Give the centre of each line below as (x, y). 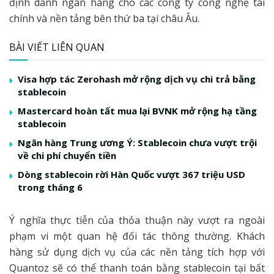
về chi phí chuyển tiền (67, 155)
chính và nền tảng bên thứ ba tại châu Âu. (104, 18)
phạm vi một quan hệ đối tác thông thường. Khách (137, 236)
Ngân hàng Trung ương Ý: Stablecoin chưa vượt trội (137, 142)
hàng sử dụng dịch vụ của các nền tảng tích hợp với (137, 252)
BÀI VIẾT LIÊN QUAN (57, 47)
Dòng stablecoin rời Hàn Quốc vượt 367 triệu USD (131, 174)
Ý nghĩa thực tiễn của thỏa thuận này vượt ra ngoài (137, 220)
